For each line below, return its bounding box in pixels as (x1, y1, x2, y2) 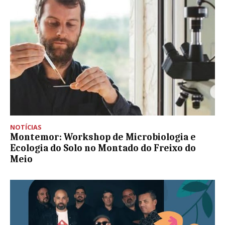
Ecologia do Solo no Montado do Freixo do (10, 142, 196, 154)
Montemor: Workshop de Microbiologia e (10, 131, 196, 143)
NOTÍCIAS (10, 122, 42, 132)
